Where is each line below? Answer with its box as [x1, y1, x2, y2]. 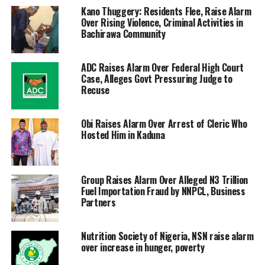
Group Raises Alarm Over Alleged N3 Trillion [80, 173, 248, 188]
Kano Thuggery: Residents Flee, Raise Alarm [80, 4, 251, 19]
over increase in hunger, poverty [80, 240, 205, 255]
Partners [80, 195, 116, 210]
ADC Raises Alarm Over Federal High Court [80, 60, 244, 75]
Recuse [80, 83, 112, 98]
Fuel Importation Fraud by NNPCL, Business [80, 184, 245, 199]
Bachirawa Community [80, 27, 166, 41]
